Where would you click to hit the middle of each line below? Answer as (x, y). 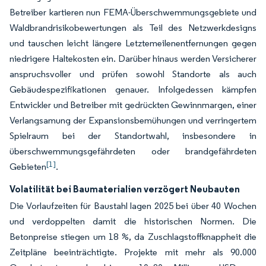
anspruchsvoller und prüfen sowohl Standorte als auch (133, 74)
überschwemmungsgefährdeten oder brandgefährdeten (133, 151)
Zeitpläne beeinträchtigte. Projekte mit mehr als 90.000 (133, 252)
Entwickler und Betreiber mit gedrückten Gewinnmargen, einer (133, 105)
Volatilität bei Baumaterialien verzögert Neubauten (125, 189)
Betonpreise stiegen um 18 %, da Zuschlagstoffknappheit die (133, 237)
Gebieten (28, 167)
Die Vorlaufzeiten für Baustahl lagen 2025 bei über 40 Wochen (133, 206)
